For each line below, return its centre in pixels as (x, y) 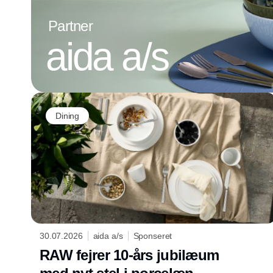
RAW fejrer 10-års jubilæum (129, 255)
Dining (68, 115)
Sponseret (153, 236)
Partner (70, 26)
